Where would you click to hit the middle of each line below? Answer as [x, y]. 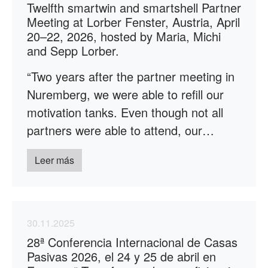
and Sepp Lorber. [73, 50]
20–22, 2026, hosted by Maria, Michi [124, 36]
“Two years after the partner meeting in [131, 76]
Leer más [54, 160]
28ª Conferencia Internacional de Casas [132, 242]
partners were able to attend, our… [121, 130]
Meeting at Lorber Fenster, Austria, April [133, 22]
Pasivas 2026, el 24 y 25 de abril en [121, 256]
